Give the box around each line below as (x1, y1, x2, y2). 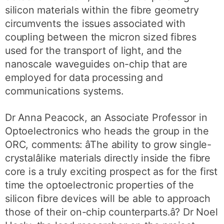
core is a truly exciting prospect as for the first (5, 165, 218, 177)
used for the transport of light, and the (5, 44, 182, 57)
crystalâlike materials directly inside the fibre (5, 151, 211, 164)
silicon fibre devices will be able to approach (5, 192, 210, 204)
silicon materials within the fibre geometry (5, 4, 199, 16)
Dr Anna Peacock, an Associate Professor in (5, 111, 207, 123)
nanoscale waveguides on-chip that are (5, 58, 187, 70)
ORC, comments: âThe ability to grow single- (5, 138, 212, 150)
